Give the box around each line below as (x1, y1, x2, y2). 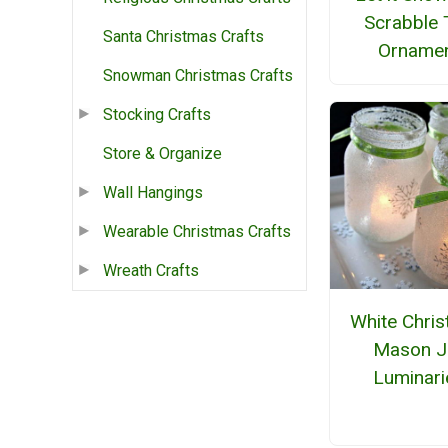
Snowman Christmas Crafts (103, 66, 293, 86)
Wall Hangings (103, 183, 203, 203)
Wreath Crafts (103, 261, 199, 281)
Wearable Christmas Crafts (103, 222, 291, 242)
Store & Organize (103, 144, 222, 164)
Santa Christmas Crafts (103, 27, 264, 47)
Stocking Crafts (103, 105, 211, 125)
